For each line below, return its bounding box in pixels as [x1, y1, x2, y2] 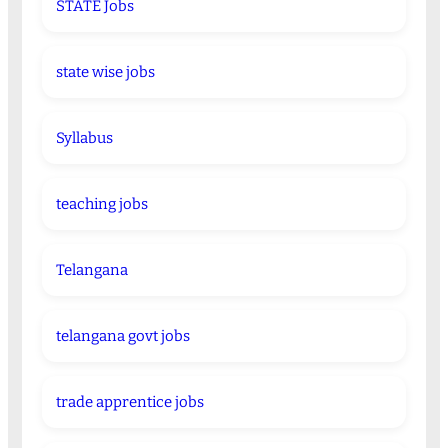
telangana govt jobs [55, 327, 190, 346]
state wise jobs [55, 63, 155, 82]
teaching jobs [55, 195, 148, 214]
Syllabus [55, 129, 113, 148]
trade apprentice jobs [55, 393, 204, 412]
